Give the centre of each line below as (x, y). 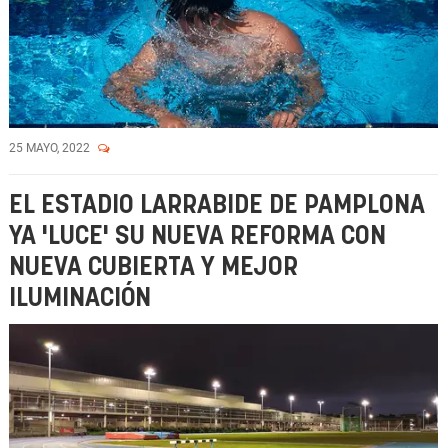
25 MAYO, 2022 (51, 148)
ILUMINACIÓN (80, 298)
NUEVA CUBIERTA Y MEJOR (153, 267)
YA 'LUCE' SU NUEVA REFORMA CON (197, 236)
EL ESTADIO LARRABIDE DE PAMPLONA (217, 205)
